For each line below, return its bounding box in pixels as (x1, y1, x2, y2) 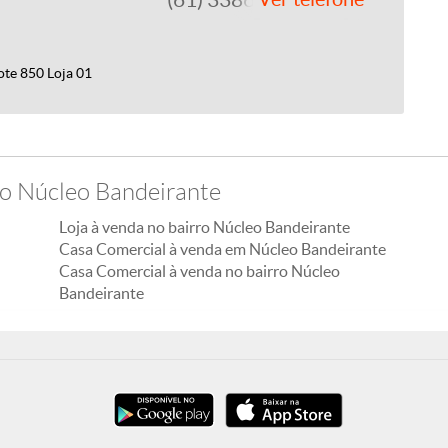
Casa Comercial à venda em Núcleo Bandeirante (59, 240, 386, 258)
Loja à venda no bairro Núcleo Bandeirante (59, 218, 350, 236)
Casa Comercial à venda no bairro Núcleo (59, 262, 340, 280)
